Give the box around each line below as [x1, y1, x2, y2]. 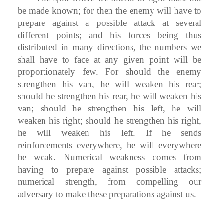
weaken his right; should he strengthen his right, [18, 115, 201, 126]
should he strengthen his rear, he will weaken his [18, 90, 201, 101]
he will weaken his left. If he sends [18, 127, 201, 138]
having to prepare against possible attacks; [18, 164, 201, 175]
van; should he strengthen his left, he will [18, 103, 201, 113]
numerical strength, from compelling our [18, 176, 201, 187]
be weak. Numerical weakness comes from [18, 152, 201, 162]
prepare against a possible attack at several [18, 17, 201, 28]
